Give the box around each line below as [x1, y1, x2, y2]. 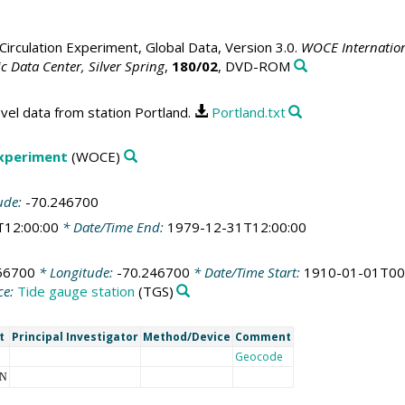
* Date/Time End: [58, 218, 167, 237]
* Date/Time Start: [189, 262, 304, 281]
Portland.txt [211, 102, 286, 121]
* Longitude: [34, 262, 117, 281]
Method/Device [142, 329, 231, 345]
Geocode [234, 349, 283, 365]
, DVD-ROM [217, 57, 290, 76]
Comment [234, 329, 291, 345]
